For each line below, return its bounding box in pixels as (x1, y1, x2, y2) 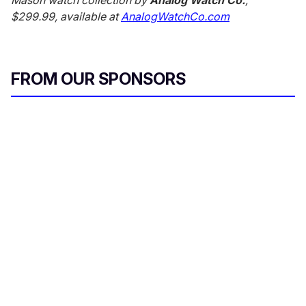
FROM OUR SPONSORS (11, 68, 186, 89)
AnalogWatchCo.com (121, 9, 229, 23)
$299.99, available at (11, 9, 121, 23)
